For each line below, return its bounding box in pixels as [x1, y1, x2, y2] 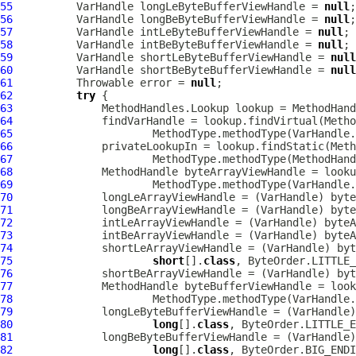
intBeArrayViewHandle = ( [13, 229, 254, 242]
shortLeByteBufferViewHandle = [133, 51, 331, 64]
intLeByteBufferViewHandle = [133, 25, 318, 38]
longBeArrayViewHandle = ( [13, 203, 261, 216]
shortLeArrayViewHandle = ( [13, 242, 267, 254]
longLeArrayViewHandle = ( [13, 191, 261, 203]
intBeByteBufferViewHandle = [133, 38, 318, 51]
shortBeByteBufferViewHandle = [133, 64, 331, 76]
